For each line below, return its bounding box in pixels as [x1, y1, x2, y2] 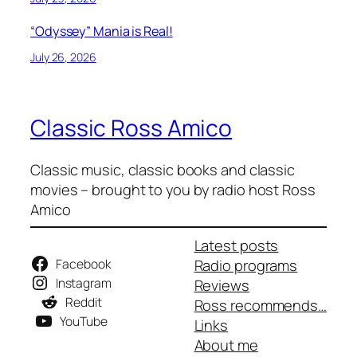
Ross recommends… [194, 295, 327, 316]
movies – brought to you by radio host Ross [30, 178, 316, 199]
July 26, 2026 [30, 49, 96, 65]
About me [194, 335, 258, 355]
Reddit [65, 293, 102, 312]
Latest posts [194, 235, 279, 256]
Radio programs [194, 255, 298, 276]
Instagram [55, 274, 112, 292]
